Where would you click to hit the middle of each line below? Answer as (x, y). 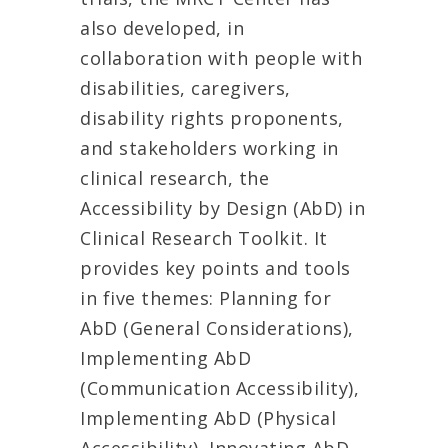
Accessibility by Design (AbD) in (222, 208)
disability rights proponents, (212, 118)
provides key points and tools (215, 268)
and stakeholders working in (209, 148)
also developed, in (162, 28)
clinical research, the (174, 178)
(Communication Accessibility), (219, 388)
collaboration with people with (221, 58)
